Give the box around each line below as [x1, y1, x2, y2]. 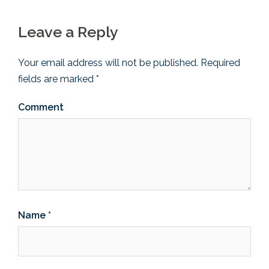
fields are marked [18, 73, 96, 85]
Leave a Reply [18, 22, 118, 41]
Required [198, 56, 240, 68]
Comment [18, 101, 64, 113]
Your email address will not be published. [18, 56, 198, 68]
